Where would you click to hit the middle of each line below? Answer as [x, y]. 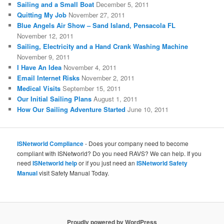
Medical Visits [39, 88]
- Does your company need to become [136, 143]
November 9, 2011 [44, 56]
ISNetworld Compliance [50, 144]
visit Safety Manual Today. [73, 173]
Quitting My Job [42, 14]
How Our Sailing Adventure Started [71, 109]
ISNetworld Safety [162, 163]
